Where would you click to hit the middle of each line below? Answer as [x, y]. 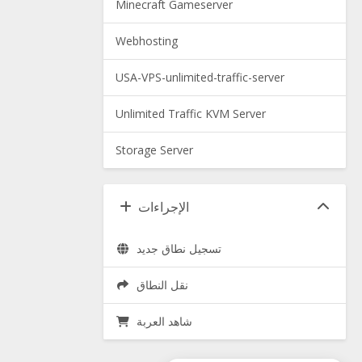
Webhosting [147, 41]
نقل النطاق [162, 285]
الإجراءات [164, 207]
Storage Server [154, 150]
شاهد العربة [164, 321]
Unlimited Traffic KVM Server [191, 114]
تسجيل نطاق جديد [179, 248]
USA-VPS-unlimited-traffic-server [200, 77]
